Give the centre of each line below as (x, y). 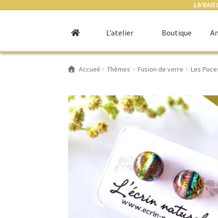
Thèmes (118, 69)
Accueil (89, 69)
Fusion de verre (160, 69)
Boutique (176, 33)
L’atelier (119, 33)
